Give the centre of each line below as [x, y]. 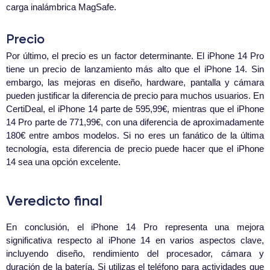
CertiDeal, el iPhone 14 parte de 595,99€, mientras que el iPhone [135, 109]
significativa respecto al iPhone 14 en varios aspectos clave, [135, 240]
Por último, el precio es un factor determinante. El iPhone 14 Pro [135, 56]
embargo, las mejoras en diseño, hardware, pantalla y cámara [135, 83]
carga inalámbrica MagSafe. [61, 7]
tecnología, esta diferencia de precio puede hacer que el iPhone [135, 149]
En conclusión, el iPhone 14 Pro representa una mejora [135, 227]
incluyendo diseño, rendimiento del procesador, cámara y [135, 254]
